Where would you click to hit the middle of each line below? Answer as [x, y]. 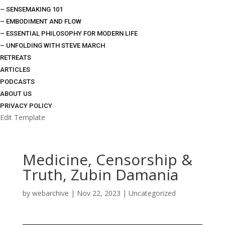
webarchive [50, 193]
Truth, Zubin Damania [100, 175]
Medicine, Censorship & [107, 159]
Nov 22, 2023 [98, 193]
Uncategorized [152, 193]
